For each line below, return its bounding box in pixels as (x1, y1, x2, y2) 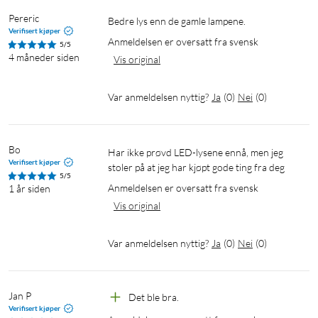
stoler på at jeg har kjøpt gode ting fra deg (108, 161, 285, 174)
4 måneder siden (9, 51, 79, 64)
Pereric (9, 12, 39, 25)
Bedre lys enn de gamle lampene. (114, 15, 246, 28)
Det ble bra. (128, 291, 179, 304)
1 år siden (9, 182, 50, 195)
